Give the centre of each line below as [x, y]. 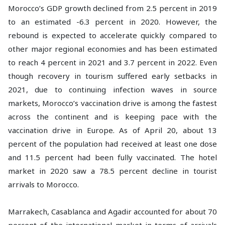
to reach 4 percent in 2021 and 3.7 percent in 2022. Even [113, 62]
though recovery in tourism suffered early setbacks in [113, 76]
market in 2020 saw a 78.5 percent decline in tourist [113, 171]
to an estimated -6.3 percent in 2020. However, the [113, 22]
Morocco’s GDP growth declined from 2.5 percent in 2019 [113, 8]
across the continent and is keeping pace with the [113, 117]
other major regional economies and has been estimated [113, 49]
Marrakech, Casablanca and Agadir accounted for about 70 [113, 211]
